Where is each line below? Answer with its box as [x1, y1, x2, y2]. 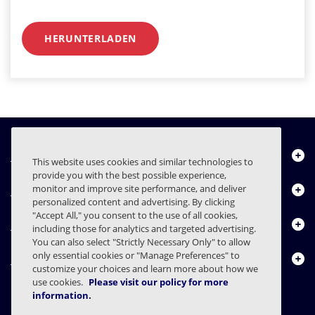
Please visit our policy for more [89, 276, 229, 288]
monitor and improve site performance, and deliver [32, 182, 246, 195]
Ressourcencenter [11, 216, 125, 233]
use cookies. [32, 276, 85, 288]
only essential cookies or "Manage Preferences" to [32, 249, 240, 262]
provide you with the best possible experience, [32, 169, 226, 181]
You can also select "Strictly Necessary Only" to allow [32, 236, 250, 248]
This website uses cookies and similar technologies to [32, 155, 253, 168]
